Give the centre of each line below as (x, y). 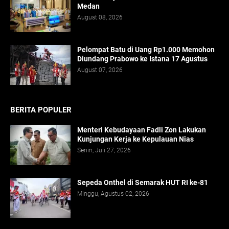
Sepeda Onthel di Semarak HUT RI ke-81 (143, 183)
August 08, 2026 (100, 18)
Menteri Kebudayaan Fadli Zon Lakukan (142, 130)
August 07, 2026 (100, 70)
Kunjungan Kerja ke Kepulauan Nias (135, 139)
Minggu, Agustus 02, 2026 (113, 194)
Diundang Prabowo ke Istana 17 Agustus (142, 59)
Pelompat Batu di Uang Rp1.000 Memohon (146, 50)
